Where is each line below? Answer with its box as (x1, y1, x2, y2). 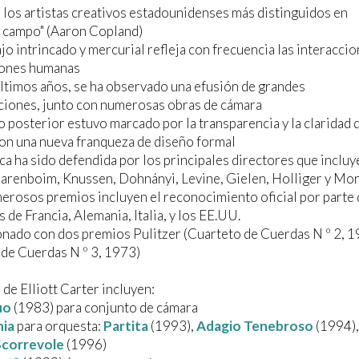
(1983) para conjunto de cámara (11, 299, 198, 317)
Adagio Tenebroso (196, 317, 313, 335)
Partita (103, 317, 148, 335)
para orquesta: (14, 317, 103, 335)
